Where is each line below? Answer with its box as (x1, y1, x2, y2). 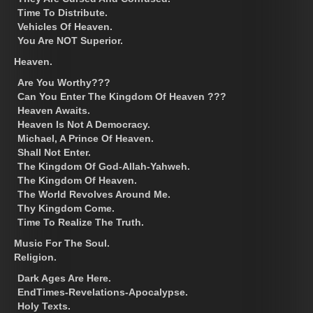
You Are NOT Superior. (17, 34, 123, 46)
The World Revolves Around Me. (17, 188, 170, 200)
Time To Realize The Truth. (17, 216, 144, 228)
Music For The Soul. (14, 237, 110, 249)
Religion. (14, 251, 57, 263)
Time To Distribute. (17, 6, 108, 18)
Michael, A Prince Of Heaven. (17, 132, 154, 144)
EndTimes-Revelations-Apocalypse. (17, 286, 188, 298)
